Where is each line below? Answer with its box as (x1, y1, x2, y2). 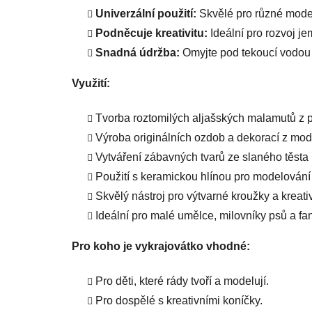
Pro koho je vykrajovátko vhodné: (72, 240, 250, 253)
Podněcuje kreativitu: (95, 27, 208, 40)
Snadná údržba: (95, 47, 180, 59)
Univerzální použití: (95, 8, 196, 20)
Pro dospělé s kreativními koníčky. (95, 295, 263, 307)
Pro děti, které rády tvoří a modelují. (95, 275, 269, 288)
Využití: (72, 77, 110, 90)
